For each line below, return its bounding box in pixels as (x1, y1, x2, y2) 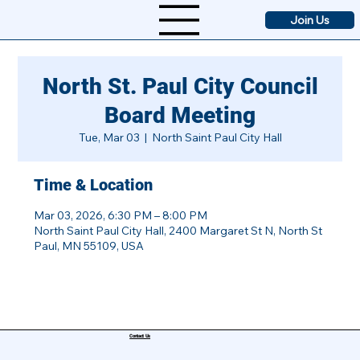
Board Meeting (104, 102, 256, 129)
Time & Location (34, 175, 153, 194)
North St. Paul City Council (42, 73, 318, 100)
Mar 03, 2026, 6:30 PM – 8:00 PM (34, 208, 208, 223)
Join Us (290, 13, 330, 27)
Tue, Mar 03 (78, 130, 140, 145)
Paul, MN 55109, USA (34, 239, 145, 253)
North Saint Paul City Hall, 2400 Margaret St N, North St (34, 223, 323, 238)
